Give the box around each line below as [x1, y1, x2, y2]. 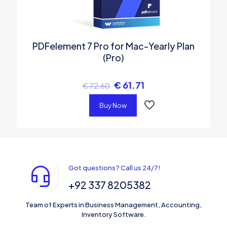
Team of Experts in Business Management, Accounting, [25, 200, 202, 209]
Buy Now [99, 101, 127, 109]
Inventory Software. [81, 210, 146, 218]
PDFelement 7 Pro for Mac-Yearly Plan [32, 40, 195, 52]
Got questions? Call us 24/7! [68, 163, 161, 172]
